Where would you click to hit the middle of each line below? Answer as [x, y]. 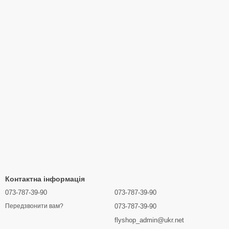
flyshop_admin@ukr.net [149, 220]
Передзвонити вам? [34, 206]
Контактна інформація [45, 179]
